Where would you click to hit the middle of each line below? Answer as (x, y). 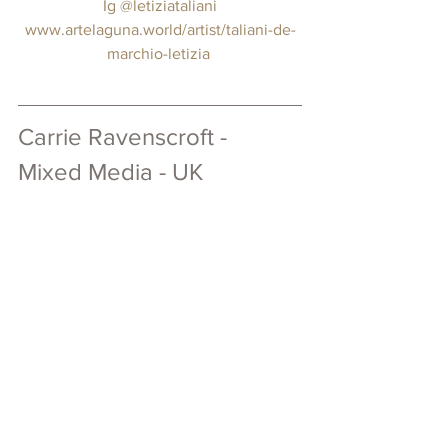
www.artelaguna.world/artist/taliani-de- (160, 30)
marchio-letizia (158, 54)
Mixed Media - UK (110, 172)
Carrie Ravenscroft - (125, 137)
